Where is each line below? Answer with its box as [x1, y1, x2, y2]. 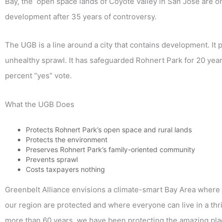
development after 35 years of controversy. [5, 12, 157, 22]
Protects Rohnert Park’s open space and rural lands [26, 125, 192, 134]
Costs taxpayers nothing [26, 165, 105, 173]
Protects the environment [26, 135, 108, 144]
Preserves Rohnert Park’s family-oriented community [26, 145, 195, 154]
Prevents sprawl [26, 155, 78, 164]
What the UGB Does [5, 99, 74, 109]
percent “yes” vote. [5, 71, 72, 81]
